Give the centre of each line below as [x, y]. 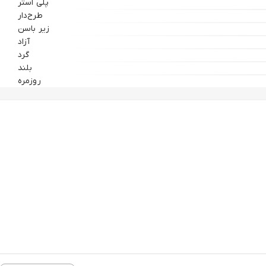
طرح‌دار [30, 16]
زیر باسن [34, 29]
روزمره [29, 81]
